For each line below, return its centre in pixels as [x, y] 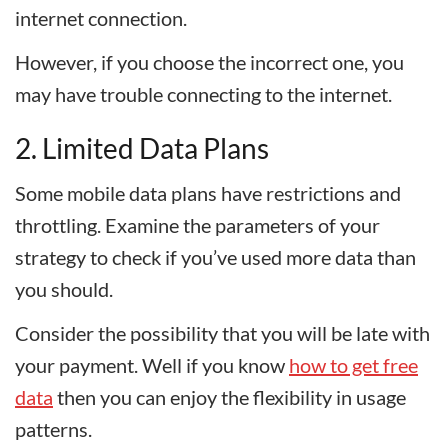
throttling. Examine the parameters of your [197, 225]
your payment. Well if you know [152, 365]
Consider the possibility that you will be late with [222, 333]
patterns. [53, 429]
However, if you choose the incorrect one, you [209, 62]
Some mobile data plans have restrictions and [208, 193]
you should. [64, 289]
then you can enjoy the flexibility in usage [229, 397]
